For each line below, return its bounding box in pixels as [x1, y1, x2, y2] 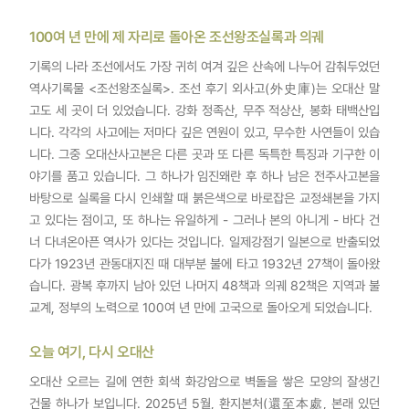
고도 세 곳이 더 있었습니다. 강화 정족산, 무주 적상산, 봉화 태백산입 [29, 102, 380, 119]
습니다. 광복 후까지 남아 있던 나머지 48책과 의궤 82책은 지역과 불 [29, 278, 380, 294]
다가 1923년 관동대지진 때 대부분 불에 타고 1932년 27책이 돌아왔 [29, 256, 380, 272]
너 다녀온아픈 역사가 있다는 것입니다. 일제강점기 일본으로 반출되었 [29, 234, 380, 250]
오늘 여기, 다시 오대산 [29, 343, 154, 362]
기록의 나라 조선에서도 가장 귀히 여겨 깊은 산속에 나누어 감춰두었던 [29, 58, 380, 75]
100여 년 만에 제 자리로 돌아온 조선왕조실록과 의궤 [29, 28, 324, 47]
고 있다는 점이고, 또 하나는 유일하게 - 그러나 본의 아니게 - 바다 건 [29, 212, 380, 228]
